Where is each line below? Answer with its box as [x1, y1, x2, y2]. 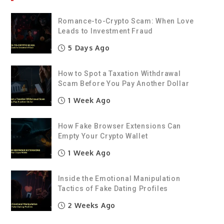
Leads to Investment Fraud [57, 26, 153, 35]
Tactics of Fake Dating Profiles [57, 184, 168, 192]
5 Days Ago [65, 43, 110, 52]
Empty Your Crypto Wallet [57, 131, 148, 140]
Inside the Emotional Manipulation [57, 174, 180, 182]
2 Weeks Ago [65, 200, 115, 209]
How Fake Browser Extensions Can [57, 121, 181, 130]
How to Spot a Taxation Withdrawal [57, 69, 181, 77]
